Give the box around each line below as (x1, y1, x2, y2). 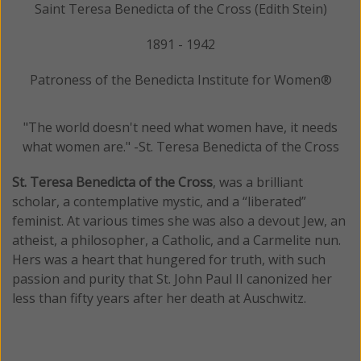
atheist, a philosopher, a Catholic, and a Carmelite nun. (12, 230, 341, 249)
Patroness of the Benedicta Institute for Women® (29, 70, 332, 89)
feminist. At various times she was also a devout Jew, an (12, 211, 346, 230)
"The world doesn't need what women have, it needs (23, 118, 338, 136)
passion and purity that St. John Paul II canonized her (12, 269, 332, 288)
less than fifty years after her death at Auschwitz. (12, 288, 306, 307)
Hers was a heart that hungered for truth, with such (12, 250, 326, 268)
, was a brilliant (213, 172, 303, 191)
